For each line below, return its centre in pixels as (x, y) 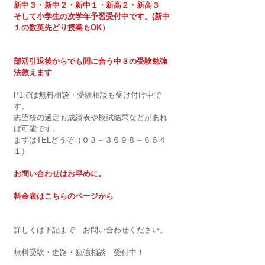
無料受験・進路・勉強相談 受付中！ (79, 252)
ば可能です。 (37, 128)
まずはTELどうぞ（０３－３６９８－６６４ (90, 140)
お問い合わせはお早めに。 (60, 173)
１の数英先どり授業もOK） (62, 27)
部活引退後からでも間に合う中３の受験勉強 (91, 61)
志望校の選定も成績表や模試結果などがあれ (91, 117)
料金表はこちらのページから (64, 196)
